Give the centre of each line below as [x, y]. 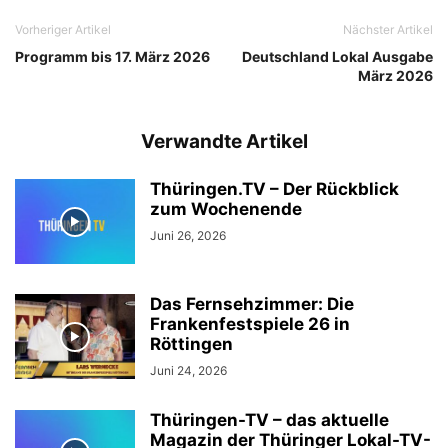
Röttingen [191, 344]
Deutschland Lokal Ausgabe [337, 56]
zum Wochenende [226, 209]
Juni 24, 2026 [188, 370]
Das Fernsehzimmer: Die [252, 304]
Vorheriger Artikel [63, 29]
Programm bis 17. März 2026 [112, 56]
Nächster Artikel [388, 29]
